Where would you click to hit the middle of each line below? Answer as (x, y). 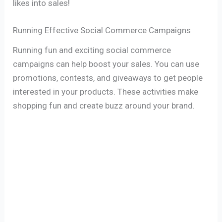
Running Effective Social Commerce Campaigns (102, 30)
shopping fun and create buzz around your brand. (104, 106)
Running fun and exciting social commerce (92, 50)
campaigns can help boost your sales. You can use (106, 64)
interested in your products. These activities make (106, 92)
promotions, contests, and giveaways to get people (108, 78)
